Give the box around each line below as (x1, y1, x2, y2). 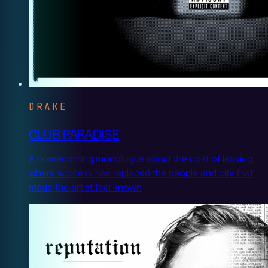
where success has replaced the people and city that (29, 167, 253, 179)
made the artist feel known (29, 181, 142, 193)
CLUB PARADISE (29, 124, 119, 142)
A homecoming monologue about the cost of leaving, (29, 153, 255, 165)
